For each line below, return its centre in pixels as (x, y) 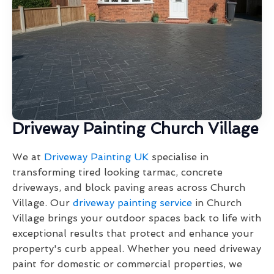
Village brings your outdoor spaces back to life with (137, 218)
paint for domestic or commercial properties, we (127, 264)
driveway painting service (132, 203)
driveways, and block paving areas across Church (129, 188)
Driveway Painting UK (96, 157)
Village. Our (43, 203)
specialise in (179, 157)
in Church (217, 203)
